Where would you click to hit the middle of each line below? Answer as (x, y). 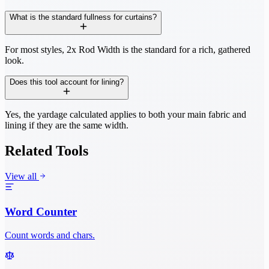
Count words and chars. (50, 235)
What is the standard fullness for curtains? (83, 17)
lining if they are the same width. (67, 125)
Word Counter (41, 211)
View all (22, 177)
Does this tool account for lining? (67, 82)
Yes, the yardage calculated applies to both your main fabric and (125, 115)
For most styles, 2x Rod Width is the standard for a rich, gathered (128, 50)
